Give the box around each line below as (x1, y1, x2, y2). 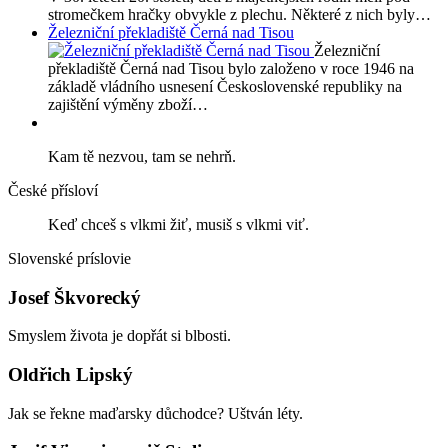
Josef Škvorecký (8, 286, 141, 308)
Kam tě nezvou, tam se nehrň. (48, 147, 236, 165)
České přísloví (8, 181, 98, 199)
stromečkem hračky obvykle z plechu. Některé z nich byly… (48, 5, 431, 23)
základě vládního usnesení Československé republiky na (48, 77, 402, 95)
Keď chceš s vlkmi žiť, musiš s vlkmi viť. (48, 215, 309, 233)
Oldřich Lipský (8, 363, 133, 385)
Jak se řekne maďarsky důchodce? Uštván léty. (8, 404, 303, 422)
